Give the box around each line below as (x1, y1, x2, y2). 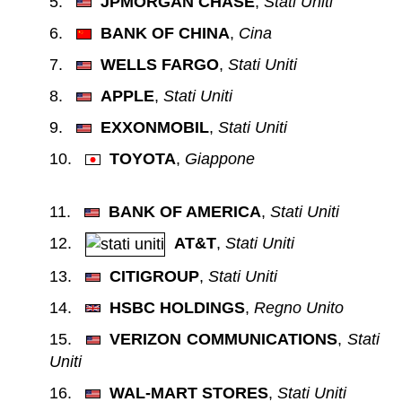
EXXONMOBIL (100, 118, 209, 136)
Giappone (184, 149, 255, 168)
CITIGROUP (109, 267, 199, 285)
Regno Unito (253, 298, 344, 317)
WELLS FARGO (100, 55, 219, 74)
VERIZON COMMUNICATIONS (109, 329, 338, 348)
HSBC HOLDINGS (109, 298, 245, 317)
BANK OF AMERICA (108, 202, 261, 221)
